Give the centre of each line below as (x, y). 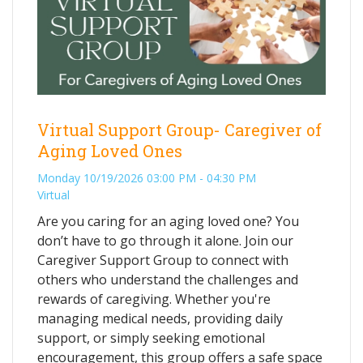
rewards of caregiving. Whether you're (154, 299)
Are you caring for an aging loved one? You (168, 221)
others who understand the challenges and (168, 279)
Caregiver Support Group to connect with (163, 260)
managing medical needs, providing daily (160, 318)
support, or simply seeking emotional (151, 337)
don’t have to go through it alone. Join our (165, 240)
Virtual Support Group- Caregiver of (179, 129)
